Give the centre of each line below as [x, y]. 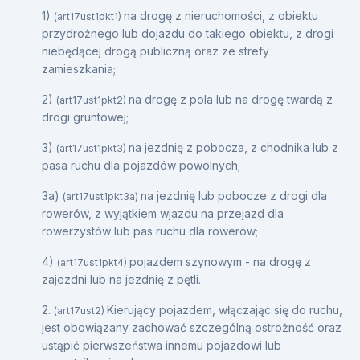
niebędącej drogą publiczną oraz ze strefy [155, 51]
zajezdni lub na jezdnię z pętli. [121, 279]
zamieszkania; [79, 68]
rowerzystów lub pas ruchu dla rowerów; [150, 231]
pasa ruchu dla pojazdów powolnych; [141, 165]
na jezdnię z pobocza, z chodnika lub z [233, 147]
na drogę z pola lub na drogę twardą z [231, 99]
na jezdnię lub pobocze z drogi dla [234, 195]
